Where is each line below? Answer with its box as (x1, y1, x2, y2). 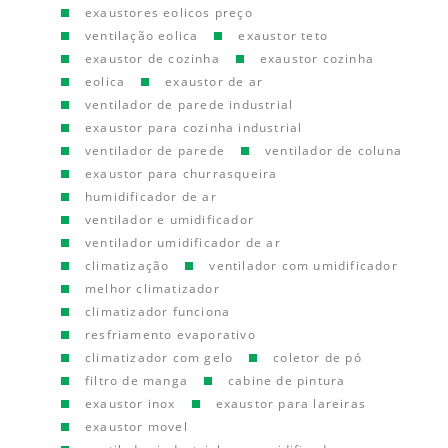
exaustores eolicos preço (85, 4, 253, 21)
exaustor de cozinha (85, 50, 220, 67)
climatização (85, 257, 170, 274)
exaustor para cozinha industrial (85, 119, 303, 136)
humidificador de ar (85, 188, 217, 205)
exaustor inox (85, 395, 176, 412)
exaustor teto (238, 27, 329, 44)
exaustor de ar (165, 73, 264, 90)
